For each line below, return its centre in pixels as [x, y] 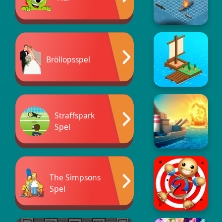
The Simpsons [75, 177]
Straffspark [75, 115]
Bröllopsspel [68, 59]
